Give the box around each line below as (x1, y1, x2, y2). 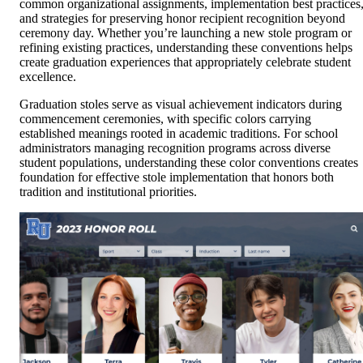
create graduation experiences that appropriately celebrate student (19, 55, 351, 70)
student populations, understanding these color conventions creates (19, 156, 358, 170)
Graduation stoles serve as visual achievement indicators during (19, 97, 342, 112)
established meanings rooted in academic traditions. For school (19, 126, 338, 141)
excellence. (19, 70, 76, 84)
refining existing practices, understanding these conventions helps (19, 41, 352, 55)
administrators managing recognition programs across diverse (19, 141, 331, 156)
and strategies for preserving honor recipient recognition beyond (19, 11, 345, 26)
